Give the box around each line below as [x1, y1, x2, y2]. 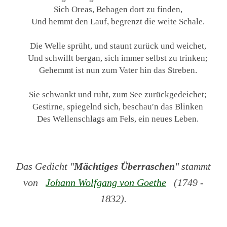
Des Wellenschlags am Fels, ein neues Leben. [37, 113, 199, 124]
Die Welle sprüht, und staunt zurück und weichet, [29, 40, 206, 51]
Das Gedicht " [16, 160, 74, 172]
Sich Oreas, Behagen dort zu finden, [53, 4, 182, 14]
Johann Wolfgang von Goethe [46, 176, 166, 188]
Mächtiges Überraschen [74, 160, 175, 172]
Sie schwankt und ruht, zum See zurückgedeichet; [29, 89, 207, 99]
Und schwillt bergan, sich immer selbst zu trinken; [28, 52, 208, 63]
